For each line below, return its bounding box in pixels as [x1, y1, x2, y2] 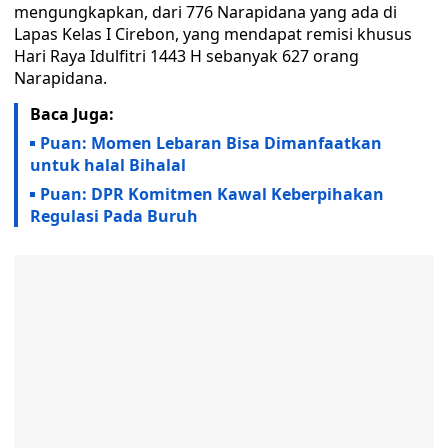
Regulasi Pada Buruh [30, 205, 198, 227]
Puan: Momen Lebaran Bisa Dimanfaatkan [40, 132, 382, 154]
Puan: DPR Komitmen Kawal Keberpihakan [40, 183, 384, 205]
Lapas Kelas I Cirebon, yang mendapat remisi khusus [14, 23, 412, 45]
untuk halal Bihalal [30, 154, 186, 176]
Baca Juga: [30, 103, 114, 125]
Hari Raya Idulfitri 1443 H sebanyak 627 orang [14, 45, 359, 67]
